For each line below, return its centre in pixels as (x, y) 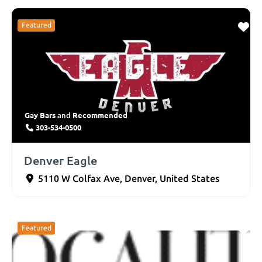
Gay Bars (40, 115)
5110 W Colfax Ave (79, 178)
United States (189, 178)
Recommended (100, 115)
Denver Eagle (61, 160)
